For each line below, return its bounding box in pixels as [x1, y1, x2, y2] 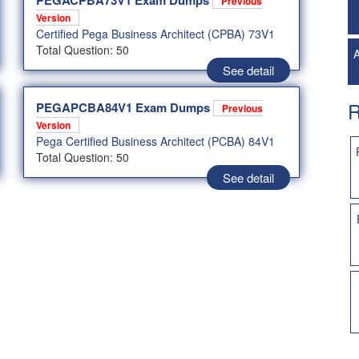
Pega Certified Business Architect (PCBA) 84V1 [36, 133, 275, 150]
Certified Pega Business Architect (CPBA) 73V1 [36, 26, 275, 42]
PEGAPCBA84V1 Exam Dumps [36, 99, 213, 117]
